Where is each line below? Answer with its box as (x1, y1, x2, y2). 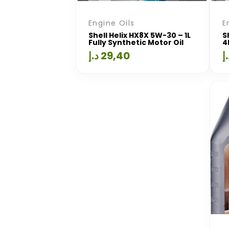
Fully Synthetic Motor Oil (88, 37, 184, 48)
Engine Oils (88, 17, 135, 28)
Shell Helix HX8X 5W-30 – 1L (88, 30, 191, 40)
